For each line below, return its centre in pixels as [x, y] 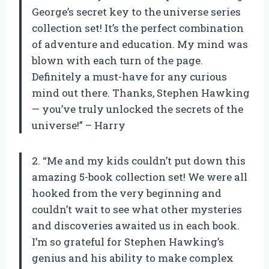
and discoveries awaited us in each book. [136, 225]
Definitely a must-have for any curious [129, 76]
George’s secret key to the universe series [136, 11]
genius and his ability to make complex [133, 258]
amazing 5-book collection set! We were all [140, 177]
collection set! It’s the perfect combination [138, 28]
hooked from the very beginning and [127, 193]
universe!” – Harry [79, 125]
